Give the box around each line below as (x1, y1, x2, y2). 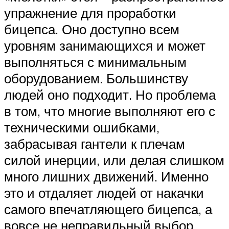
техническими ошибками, (4, 119, 159, 136)
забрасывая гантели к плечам (4, 135, 185, 152)
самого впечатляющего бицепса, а (4, 201, 212, 218)
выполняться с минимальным (4, 54, 187, 71)
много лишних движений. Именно (4, 168, 209, 185)
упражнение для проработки (4, 5, 176, 21)
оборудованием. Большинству (4, 70, 188, 87)
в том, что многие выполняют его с (4, 103, 215, 120)
